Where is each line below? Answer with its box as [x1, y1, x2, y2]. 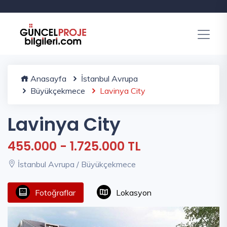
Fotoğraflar [35, 187, 75, 198]
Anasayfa [28, 73, 66, 84]
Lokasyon [116, 187, 152, 198]
